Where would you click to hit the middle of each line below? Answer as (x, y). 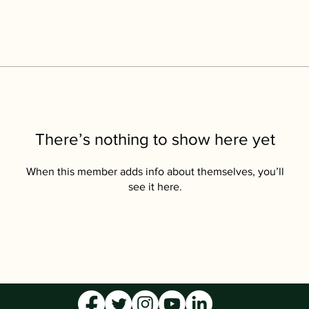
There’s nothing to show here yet (155, 139)
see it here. (155, 187)
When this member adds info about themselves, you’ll (155, 172)
